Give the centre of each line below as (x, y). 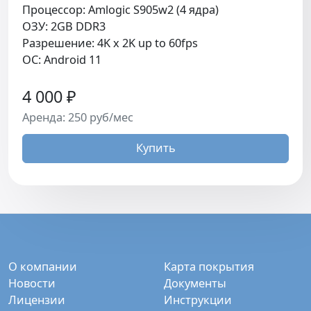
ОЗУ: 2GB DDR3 (64, 26)
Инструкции (198, 300)
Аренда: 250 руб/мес (78, 117)
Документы (195, 283)
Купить (155, 147)
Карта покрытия (209, 267)
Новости (32, 283)
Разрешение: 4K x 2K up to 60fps (110, 42)
